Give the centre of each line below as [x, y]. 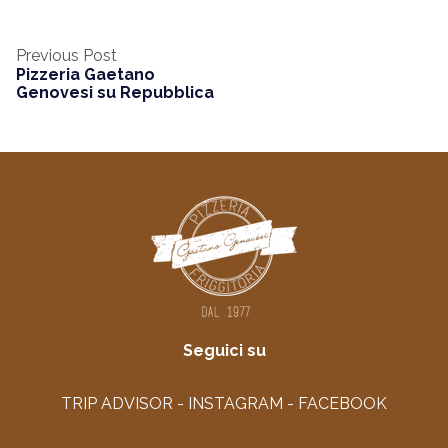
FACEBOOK [342, 404]
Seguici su [224, 351]
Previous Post [66, 56]
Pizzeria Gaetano [85, 75]
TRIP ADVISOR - [124, 404]
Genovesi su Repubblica [115, 93]
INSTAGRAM [235, 404]
